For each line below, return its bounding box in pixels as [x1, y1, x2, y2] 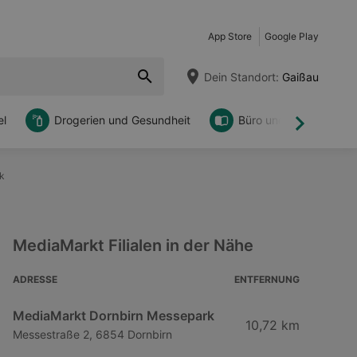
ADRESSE [13, 273, 57, 285]
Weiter [298, 122, 337, 139]
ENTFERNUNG [234, 273, 300, 285]
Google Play [265, 30, 319, 42]
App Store [208, 30, 252, 42]
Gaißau [279, 69, 319, 84]
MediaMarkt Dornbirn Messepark [13, 308, 214, 324]
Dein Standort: [204, 69, 279, 84]
